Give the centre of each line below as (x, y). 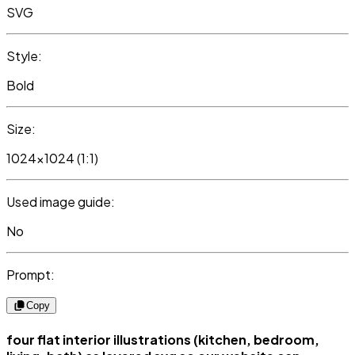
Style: (24, 56)
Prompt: (31, 275)
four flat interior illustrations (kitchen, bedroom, (163, 339)
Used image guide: (61, 202)
